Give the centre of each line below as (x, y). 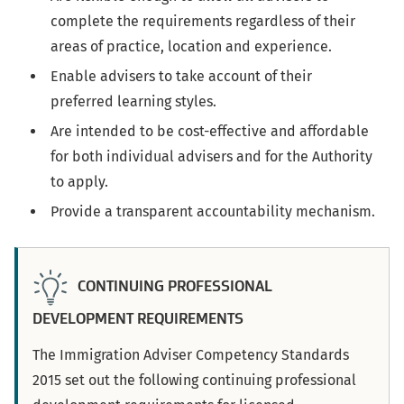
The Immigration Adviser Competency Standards (191, 355)
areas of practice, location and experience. (191, 47)
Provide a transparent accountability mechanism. (213, 212)
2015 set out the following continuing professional (194, 381)
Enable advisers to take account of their (181, 77)
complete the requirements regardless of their (203, 22)
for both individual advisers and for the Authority (211, 157)
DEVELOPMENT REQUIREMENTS (138, 319)
